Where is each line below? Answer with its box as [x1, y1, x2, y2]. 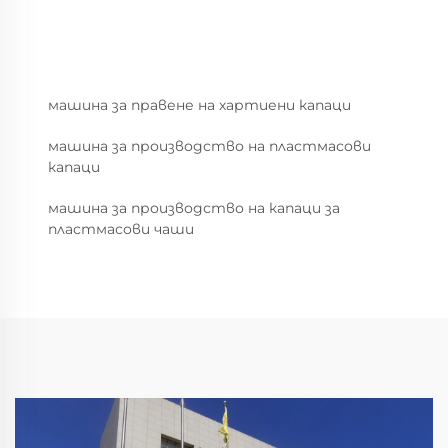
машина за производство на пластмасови [48, 136, 371, 155]
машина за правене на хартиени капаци [48, 95, 351, 114]
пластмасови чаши [48, 219, 194, 238]
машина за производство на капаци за [48, 198, 340, 217]
